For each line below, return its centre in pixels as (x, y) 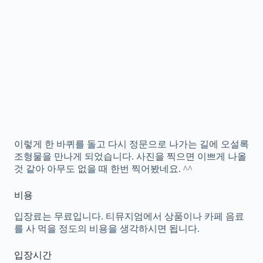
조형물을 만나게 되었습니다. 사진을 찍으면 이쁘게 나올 (130, 157)
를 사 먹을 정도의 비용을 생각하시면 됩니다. (107, 229)
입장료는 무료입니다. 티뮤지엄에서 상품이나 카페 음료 (129, 217)
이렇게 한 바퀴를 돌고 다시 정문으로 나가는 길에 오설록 (131, 144)
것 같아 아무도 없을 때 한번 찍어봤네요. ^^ (103, 169)
